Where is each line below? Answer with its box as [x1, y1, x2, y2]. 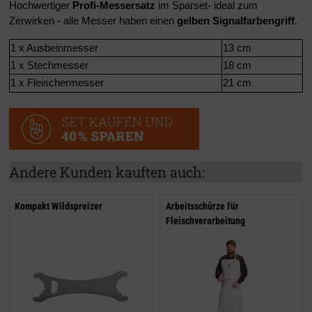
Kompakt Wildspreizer [15, 200, 102, 212]
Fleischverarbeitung [166, 214, 245, 226]
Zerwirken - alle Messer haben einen [9, 15, 177, 27]
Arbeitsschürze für [166, 200, 239, 212]
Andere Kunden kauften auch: [9, 162, 205, 181]
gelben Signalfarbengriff [177, 15, 295, 27]
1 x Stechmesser [10, 59, 88, 72]
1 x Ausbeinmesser [10, 42, 98, 54]
